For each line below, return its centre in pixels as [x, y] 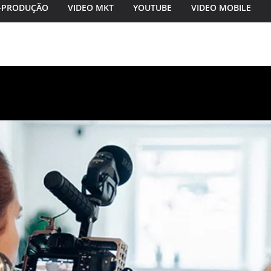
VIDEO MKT [91, 8]
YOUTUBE [152, 8]
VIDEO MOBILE [221, 8]
